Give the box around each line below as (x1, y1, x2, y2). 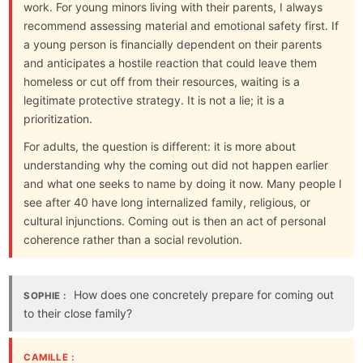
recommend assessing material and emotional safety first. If (23, 18, 340, 32)
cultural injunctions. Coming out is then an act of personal (23, 213, 327, 228)
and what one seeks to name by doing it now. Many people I (23, 176, 343, 190)
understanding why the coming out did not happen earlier (23, 157, 329, 172)
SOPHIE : (23, 289, 66, 301)
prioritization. (23, 111, 93, 126)
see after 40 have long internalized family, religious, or (23, 194, 311, 209)
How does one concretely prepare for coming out (70, 287, 335, 301)
